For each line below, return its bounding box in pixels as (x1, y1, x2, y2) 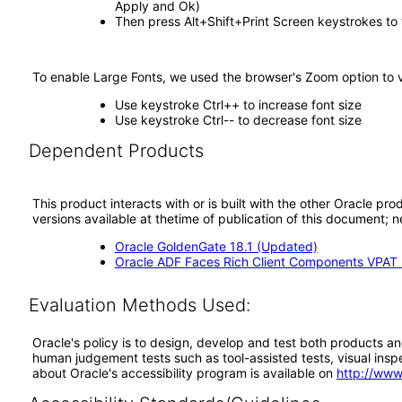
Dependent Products (28, 140, 204, 162)
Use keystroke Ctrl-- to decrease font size (114, 112, 362, 127)
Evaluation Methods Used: (28, 294, 250, 316)
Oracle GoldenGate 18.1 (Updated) (114, 239, 318, 254)
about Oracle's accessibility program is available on (32, 365, 336, 380)
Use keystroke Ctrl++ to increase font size (114, 97, 362, 112)
